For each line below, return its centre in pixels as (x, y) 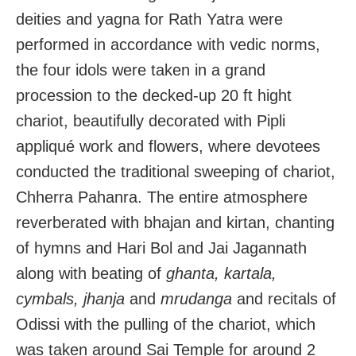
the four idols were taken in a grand (141, 70)
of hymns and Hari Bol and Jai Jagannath (161, 248)
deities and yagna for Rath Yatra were (149, 19)
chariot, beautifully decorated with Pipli (151, 120)
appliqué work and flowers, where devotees (168, 146)
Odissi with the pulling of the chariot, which (166, 324)
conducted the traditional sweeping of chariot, (176, 171)
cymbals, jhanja (73, 298)
